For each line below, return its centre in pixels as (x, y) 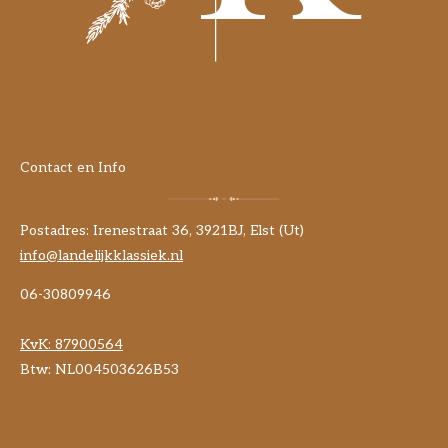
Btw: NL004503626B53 (99, 370)
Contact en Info (73, 167)
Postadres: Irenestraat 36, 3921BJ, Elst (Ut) (162, 231)
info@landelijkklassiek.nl (101, 256)
